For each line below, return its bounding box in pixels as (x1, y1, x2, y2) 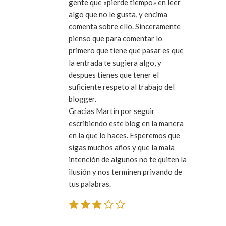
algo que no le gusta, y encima (69, 9, 167, 19)
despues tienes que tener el (69, 70, 159, 79)
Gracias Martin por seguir (69, 106, 155, 116)
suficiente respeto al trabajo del (69, 82, 175, 91)
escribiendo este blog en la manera (69, 118, 184, 128)
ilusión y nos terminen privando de (69, 166, 182, 176)
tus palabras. (69, 179, 111, 188)
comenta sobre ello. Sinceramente (69, 21, 181, 31)
